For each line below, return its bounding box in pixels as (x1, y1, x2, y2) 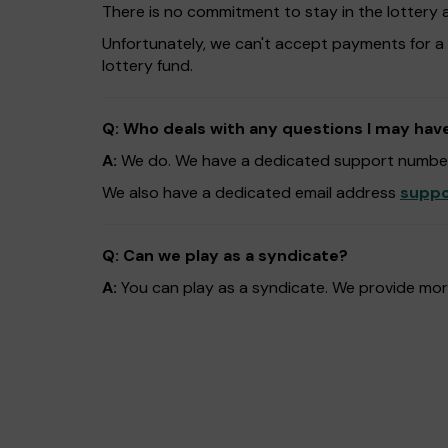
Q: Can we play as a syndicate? (102, 245, 348, 266)
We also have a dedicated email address (102, 182, 400, 203)
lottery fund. (102, 55, 193, 76)
